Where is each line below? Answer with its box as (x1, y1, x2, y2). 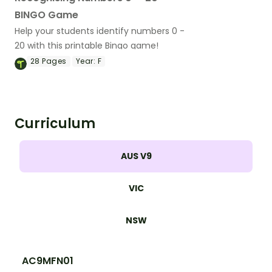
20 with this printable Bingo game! (15, 39, 158, 52)
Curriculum (15, 114, 95, 133)
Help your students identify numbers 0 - (15, 24, 185, 37)
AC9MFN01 (22, 253, 73, 268)
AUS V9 (120, 149, 152, 162)
